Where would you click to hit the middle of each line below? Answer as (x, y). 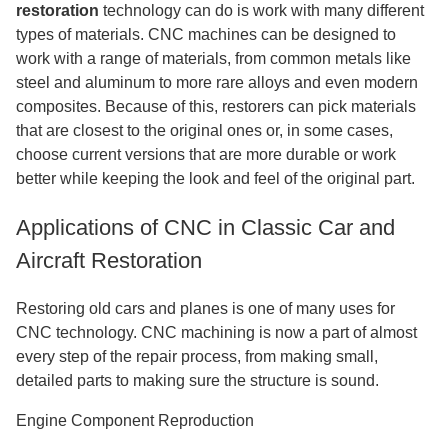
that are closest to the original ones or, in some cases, (204, 130)
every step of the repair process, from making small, (197, 356)
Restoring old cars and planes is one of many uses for (205, 308)
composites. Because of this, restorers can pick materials (216, 106)
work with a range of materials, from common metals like (213, 58)
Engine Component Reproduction (135, 420)
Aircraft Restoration (109, 260)
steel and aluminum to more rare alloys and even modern (217, 82)
